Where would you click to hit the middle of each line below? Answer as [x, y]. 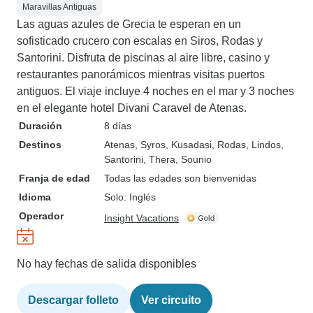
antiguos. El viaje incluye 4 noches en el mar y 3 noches [155, 91]
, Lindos [263, 145]
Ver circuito [171, 300]
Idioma [35, 197]
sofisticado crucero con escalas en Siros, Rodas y [140, 41]
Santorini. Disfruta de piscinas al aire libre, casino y [143, 58]
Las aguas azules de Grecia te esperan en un [129, 24]
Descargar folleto [73, 300]
